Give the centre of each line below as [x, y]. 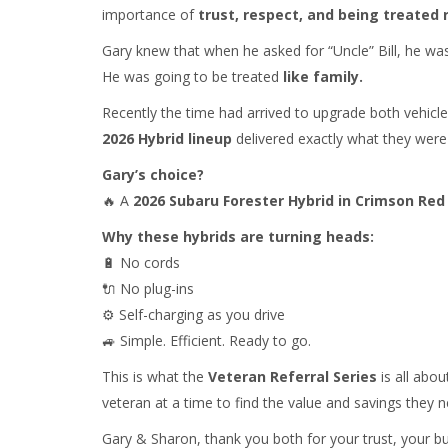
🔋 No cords [141, 262]
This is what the [155, 376]
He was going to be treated [192, 76]
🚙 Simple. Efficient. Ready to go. [206, 340]
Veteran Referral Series [292, 376]
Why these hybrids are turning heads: [238, 236]
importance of [150, 14]
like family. [323, 76]
